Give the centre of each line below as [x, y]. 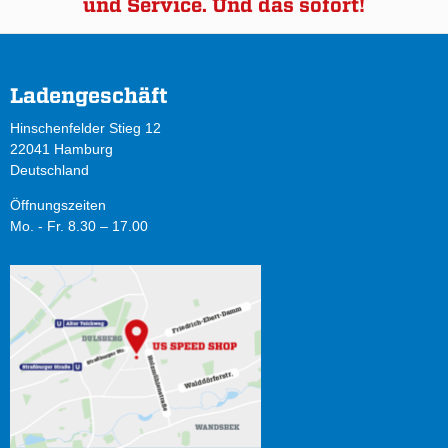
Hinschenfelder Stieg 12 [85, 128]
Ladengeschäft [89, 95]
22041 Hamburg [61, 149]
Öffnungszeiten [58, 205]
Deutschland [49, 170]
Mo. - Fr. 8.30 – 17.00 [79, 226]
